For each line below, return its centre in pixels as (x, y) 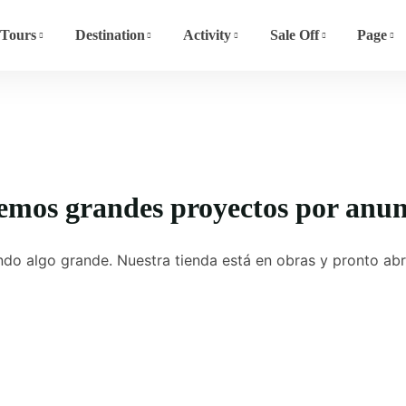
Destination (110, 35)
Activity (208, 35)
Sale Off (294, 35)
